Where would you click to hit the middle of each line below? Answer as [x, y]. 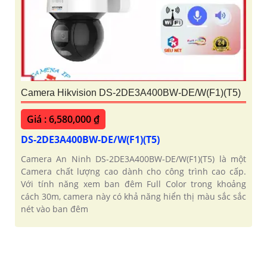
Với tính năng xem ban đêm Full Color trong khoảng [133, 184]
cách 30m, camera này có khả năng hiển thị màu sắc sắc [133, 196]
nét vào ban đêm [55, 209]
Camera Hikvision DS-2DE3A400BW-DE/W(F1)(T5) [131, 92]
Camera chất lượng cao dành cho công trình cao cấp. [133, 171]
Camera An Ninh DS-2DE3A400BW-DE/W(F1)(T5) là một [133, 159]
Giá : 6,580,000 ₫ [63, 119]
